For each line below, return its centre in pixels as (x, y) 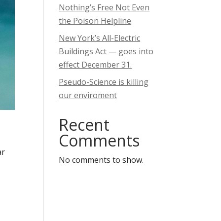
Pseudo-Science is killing (104, 82)
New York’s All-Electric (100, 38)
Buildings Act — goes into (106, 51)
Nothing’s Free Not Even (104, 7)
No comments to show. (101, 160)
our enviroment (88, 95)
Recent (84, 125)
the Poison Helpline (95, 21)
